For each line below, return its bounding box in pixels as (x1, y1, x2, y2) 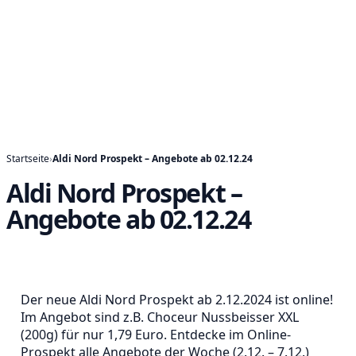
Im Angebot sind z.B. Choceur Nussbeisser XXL (21, 308, 299, 326)
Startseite (6, 152, 49, 165)
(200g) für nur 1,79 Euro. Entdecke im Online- (21, 326, 291, 343)
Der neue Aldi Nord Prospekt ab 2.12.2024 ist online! (21, 291, 333, 308)
